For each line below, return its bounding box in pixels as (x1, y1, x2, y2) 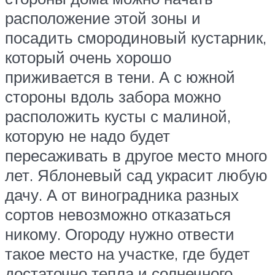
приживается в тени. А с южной (5, 67, 235, 87)
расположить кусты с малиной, (5, 106, 231, 126)
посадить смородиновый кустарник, (5, 28, 266, 48)
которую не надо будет (5, 126, 170, 146)
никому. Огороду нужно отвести (5, 224, 234, 244)
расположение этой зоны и (5, 8, 201, 28)
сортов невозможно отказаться (5, 204, 231, 225)
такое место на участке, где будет (5, 244, 250, 264)
